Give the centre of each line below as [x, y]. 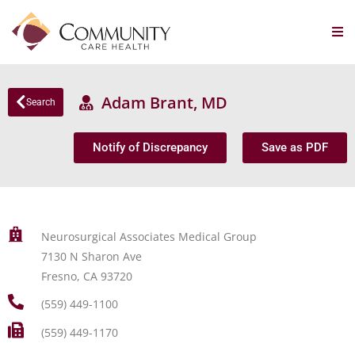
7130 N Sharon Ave [91, 256]
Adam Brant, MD [160, 102]
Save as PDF [295, 147]
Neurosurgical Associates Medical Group [149, 237]
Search [41, 102]
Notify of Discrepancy [150, 147]
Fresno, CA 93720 [86, 276]
